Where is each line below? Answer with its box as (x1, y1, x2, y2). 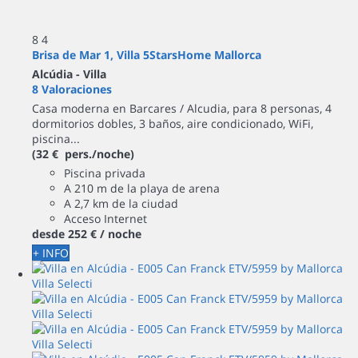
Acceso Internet (64, 211, 147, 227)
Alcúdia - (32, 66, 83, 82)
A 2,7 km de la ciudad (64, 196, 178, 212)
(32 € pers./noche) (32, 146, 134, 162)
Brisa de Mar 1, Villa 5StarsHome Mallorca (32, 47, 261, 63)
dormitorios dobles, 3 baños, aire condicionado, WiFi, (32, 116, 313, 132)
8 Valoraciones (32, 82, 112, 97)
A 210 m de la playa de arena (64, 181, 220, 197)
